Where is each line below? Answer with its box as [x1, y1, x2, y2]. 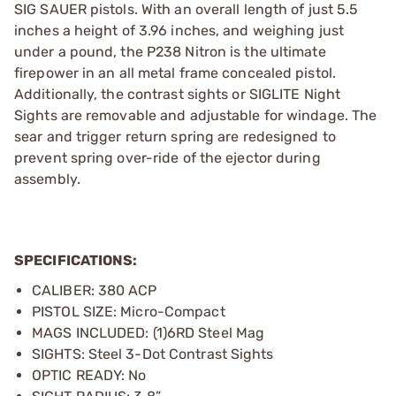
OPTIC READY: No [32, 367, 147, 384]
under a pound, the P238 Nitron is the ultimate [14, 43, 326, 60]
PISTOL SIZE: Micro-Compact [32, 303, 225, 320]
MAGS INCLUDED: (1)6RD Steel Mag [32, 324, 265, 341]
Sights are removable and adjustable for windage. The [14, 107, 377, 124]
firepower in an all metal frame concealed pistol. [14, 65, 336, 81]
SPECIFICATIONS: [14, 252, 138, 269]
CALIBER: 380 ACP [32, 282, 157, 299]
